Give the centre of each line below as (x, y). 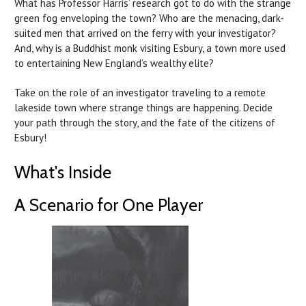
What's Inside (63, 172)
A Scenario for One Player (109, 205)
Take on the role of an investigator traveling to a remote (140, 92)
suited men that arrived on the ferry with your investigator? (145, 33)
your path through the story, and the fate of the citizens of (145, 122)
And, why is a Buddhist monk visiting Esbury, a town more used (150, 48)
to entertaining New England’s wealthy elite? (114, 63)
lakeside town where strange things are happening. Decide (143, 107)
